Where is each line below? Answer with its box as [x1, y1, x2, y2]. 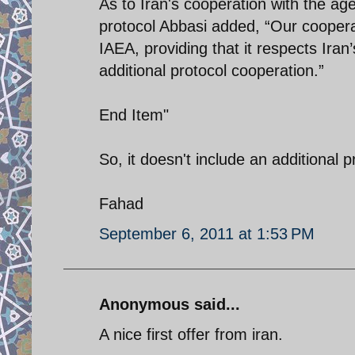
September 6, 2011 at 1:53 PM [99, 224, 315, 242]
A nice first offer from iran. [99, 325, 283, 343]
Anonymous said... [99, 295, 240, 313]
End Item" [99, 105, 169, 124]
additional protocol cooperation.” [99, 61, 324, 79]
